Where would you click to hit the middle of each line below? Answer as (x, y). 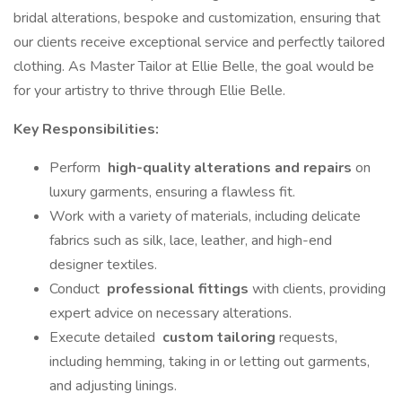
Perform (77, 168)
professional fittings (178, 289)
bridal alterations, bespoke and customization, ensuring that (197, 18)
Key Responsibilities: (86, 129)
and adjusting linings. (113, 386)
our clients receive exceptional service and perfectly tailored (199, 42)
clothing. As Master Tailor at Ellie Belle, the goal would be (194, 66)
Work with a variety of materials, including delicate (205, 216)
